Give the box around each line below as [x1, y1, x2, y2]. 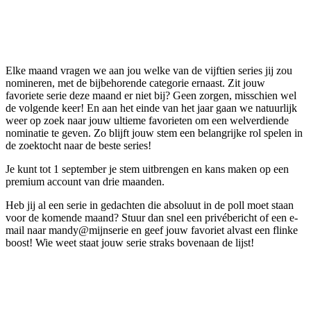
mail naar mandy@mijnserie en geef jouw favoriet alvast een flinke [6, 224, 298, 236]
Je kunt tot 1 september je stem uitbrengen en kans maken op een [6, 162, 289, 175]
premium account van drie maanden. [6, 175, 165, 187]
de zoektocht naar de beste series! [6, 139, 151, 151]
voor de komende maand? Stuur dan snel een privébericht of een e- [6, 211, 298, 224]
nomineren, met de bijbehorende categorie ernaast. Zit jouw [6, 76, 265, 89]
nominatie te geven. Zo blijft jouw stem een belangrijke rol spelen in [6, 126, 303, 139]
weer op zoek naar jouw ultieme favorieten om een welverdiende [6, 114, 289, 126]
